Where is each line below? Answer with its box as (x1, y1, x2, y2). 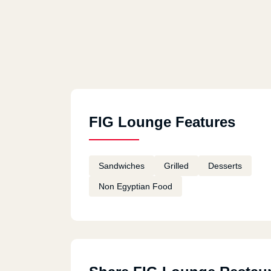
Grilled (164, 161, 189, 171)
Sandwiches (99, 161, 145, 171)
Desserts (208, 161, 242, 171)
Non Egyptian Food (99, 181, 172, 191)
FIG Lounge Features (89, 114, 235, 130)
